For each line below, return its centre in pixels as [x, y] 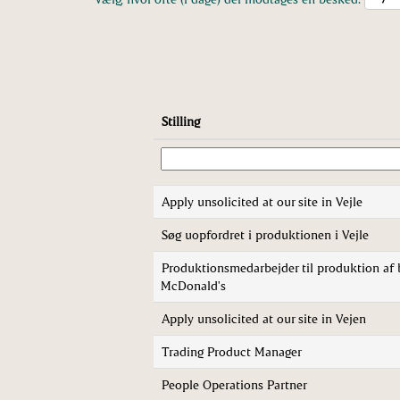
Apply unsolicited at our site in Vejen [264, 318]
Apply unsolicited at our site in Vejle [262, 201]
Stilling [181, 121]
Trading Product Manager [232, 351]
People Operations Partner [234, 384]
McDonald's [193, 285]
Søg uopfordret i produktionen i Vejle [265, 234]
